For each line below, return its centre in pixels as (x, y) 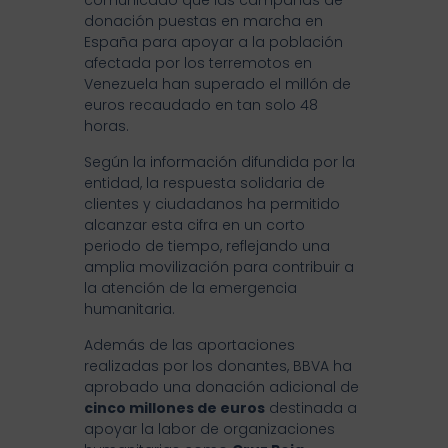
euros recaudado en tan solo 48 (201, 105)
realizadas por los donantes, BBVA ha (218, 366)
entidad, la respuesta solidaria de (204, 183)
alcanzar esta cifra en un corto (194, 225)
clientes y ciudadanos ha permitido (212, 204)
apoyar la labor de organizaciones (209, 429)
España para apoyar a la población (213, 42)
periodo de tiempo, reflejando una (207, 246)
